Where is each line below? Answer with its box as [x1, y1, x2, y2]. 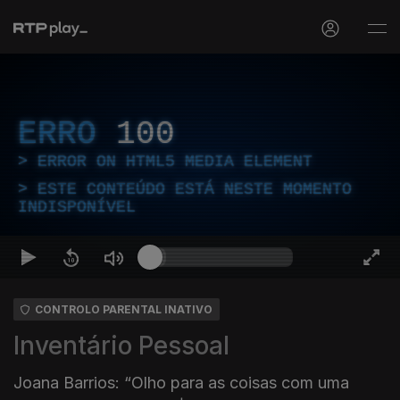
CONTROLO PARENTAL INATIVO [35, 303, 212, 316]
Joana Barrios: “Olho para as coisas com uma [13, 373, 349, 392]
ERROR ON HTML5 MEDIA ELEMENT [37, 153, 312, 171]
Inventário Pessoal [13, 330, 229, 361]
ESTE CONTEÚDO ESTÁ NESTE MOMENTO [37, 180, 352, 198]
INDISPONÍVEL [18, 198, 136, 216]
